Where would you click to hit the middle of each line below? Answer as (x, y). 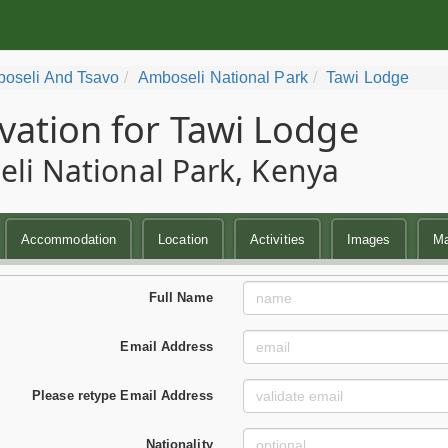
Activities (277, 239)
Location (183, 239)
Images (368, 239)
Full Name (180, 297)
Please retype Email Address (122, 395)
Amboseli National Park (222, 77)
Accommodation (68, 239)
